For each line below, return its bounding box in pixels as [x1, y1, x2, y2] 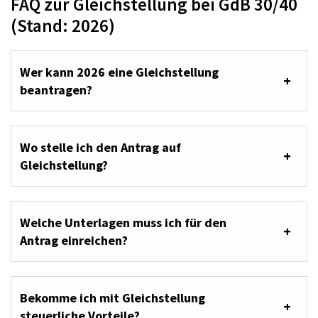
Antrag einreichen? [20, 232, 128, 249]
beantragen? [20, 82, 92, 99]
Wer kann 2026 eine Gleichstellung [20, 64, 219, 81]
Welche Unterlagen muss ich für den [20, 214, 226, 231]
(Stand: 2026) [11, 14, 115, 38]
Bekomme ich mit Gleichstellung [20, 290, 205, 307]
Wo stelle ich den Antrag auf [20, 139, 181, 156]
